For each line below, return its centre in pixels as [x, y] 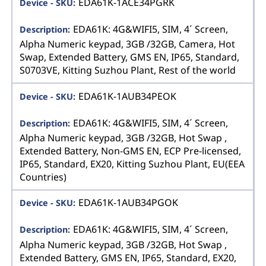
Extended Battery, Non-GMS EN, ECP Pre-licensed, [131, 151]
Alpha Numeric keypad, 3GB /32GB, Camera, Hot [128, 44]
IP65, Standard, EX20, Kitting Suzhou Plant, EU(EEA [132, 164]
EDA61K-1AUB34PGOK [128, 203]
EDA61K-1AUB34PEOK [127, 96]
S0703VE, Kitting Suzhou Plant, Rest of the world [128, 70]
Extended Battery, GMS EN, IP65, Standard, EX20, [128, 258]
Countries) [43, 177]
